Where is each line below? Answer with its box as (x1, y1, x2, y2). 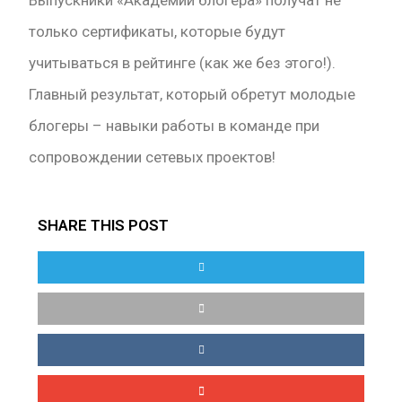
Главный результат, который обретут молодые (29, 85, 356, 104)
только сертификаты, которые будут (29, 22, 286, 41)
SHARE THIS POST (38, 216, 170, 235)
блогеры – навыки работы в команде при (29, 117, 320, 135)
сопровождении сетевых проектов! (29, 148, 276, 167)
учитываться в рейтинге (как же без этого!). (29, 54, 336, 73)
